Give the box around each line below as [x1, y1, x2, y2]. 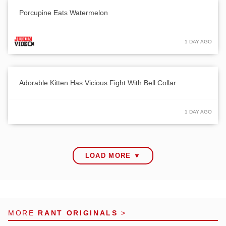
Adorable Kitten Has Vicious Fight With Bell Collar [19, 78, 176, 87]
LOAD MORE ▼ [85, 151, 141, 159]
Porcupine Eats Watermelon [19, 8, 108, 17]
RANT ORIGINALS [38, 208, 118, 217]
